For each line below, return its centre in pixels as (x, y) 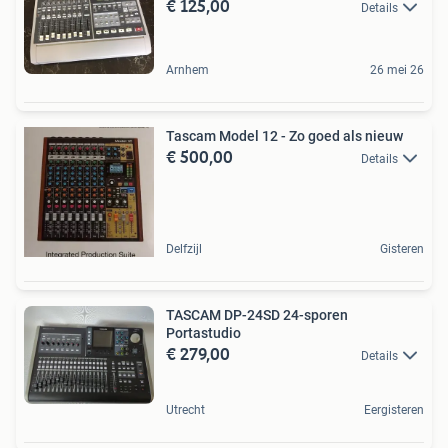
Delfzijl (184, 248)
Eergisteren (394, 410)
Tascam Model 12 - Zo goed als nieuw (284, 135)
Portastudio (203, 332)
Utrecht (185, 410)
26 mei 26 (397, 69)
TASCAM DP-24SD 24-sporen (257, 314)
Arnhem (187, 69)
